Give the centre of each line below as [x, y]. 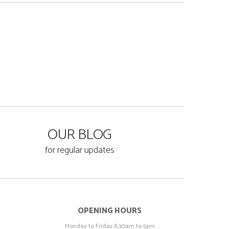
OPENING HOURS [110, 211]
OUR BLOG [80, 135]
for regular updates [80, 150]
